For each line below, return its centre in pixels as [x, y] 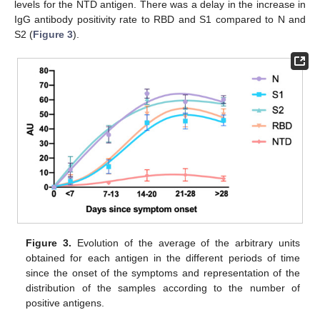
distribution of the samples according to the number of [163, 287]
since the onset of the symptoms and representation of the [163, 272]
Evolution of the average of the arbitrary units [186, 242]
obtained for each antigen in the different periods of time [163, 257]
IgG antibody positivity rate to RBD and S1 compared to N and [160, 19]
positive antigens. [65, 302]
